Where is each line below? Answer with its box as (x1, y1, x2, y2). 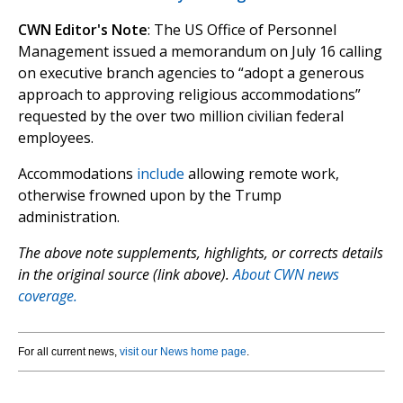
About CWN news (233, 264, 339, 285)
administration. (18, 207, 120, 228)
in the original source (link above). (18, 264, 233, 285)
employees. (18, 128, 94, 148)
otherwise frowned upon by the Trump (18, 185, 282, 206)
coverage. (18, 286, 77, 307)
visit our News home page (120, 345, 246, 359)
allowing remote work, (184, 164, 339, 184)
